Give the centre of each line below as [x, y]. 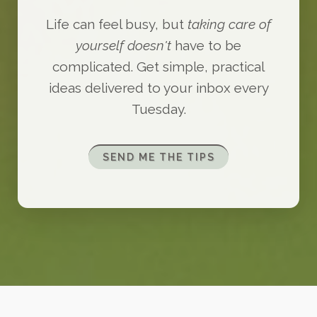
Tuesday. [158, 109]
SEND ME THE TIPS [158, 157]
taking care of [229, 24]
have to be [206, 45]
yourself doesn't [123, 45]
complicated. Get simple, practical [158, 67]
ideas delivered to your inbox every [158, 88]
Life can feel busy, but [117, 24]
